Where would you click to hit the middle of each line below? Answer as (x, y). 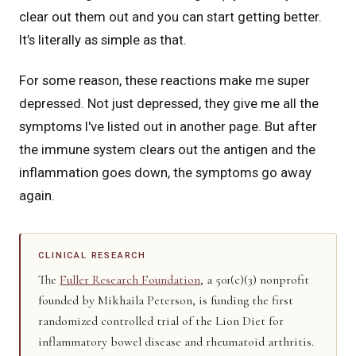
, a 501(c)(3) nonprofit (255, 279)
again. (37, 196)
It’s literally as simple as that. (103, 39)
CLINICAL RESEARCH (92, 255)
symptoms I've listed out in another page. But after (168, 127)
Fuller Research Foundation (130, 279)
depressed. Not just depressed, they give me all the (169, 104)
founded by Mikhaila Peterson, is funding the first (166, 300)
